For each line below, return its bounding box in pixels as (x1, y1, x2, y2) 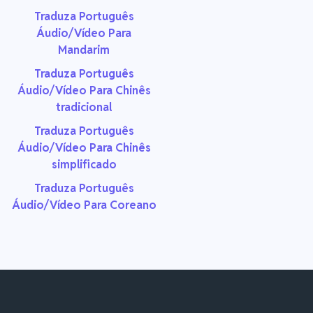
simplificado (51, 157, 117, 173)
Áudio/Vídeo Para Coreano (11, 198, 156, 213)
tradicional (56, 100, 112, 115)
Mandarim (58, 43, 110, 58)
